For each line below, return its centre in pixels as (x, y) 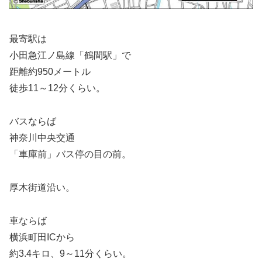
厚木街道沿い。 (42, 187)
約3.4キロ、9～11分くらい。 (70, 253)
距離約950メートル (50, 72)
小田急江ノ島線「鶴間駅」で (70, 56)
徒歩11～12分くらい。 (57, 88)
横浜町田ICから (42, 237)
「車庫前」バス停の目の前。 (70, 154)
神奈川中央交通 (42, 137)
